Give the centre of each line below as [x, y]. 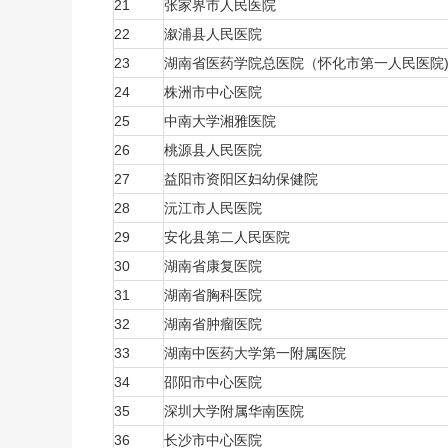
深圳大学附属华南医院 [236, 411]
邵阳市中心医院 [215, 382]
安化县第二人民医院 [229, 237]
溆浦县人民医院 [215, 34]
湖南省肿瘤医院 [215, 324]
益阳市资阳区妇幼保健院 [243, 179]
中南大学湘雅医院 [222, 121]
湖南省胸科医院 [215, 295]
